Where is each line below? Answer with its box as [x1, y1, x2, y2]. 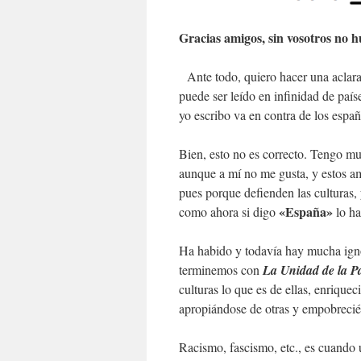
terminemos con [179, 260, 263, 278]
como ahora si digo [179, 202, 279, 220]
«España [279, 201, 326, 221]
